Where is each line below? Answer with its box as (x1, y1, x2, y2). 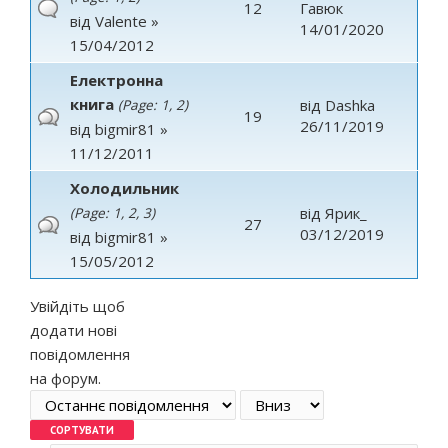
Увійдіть (30, 296, 89, 316)
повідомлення (30, 344, 130, 364)
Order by (30, 392, 98, 412)
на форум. (30, 368, 101, 388)
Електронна (70, 70, 163, 90)
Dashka (325, 95, 375, 115)
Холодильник (70, 178, 179, 198)
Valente (95, 11, 147, 31)
